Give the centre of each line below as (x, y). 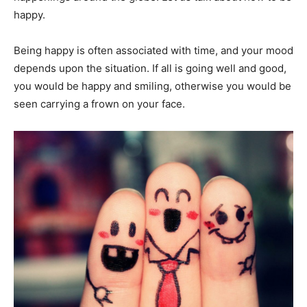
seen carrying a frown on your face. (99, 104)
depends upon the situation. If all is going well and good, (150, 68)
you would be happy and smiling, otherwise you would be (152, 86)
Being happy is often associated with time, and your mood (153, 50)
